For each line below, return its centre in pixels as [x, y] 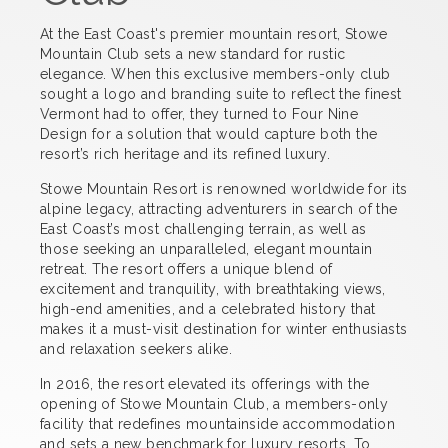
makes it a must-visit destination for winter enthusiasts [224, 329]
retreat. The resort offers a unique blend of [186, 269]
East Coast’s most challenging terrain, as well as [203, 229]
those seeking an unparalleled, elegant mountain [206, 249]
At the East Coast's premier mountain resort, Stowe [214, 34]
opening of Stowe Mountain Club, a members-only [214, 404]
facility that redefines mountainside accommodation [218, 424]
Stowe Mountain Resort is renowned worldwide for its [224, 189]
